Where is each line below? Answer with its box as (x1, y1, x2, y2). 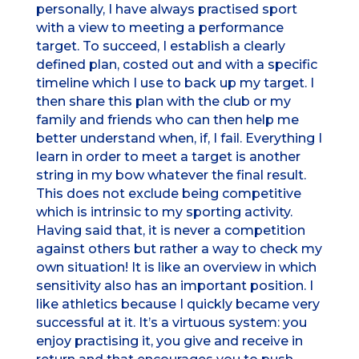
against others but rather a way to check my (35, 241, 322, 257)
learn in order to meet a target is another (35, 149, 301, 165)
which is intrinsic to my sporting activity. (35, 204, 292, 220)
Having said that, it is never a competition (35, 223, 305, 239)
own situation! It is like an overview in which (35, 260, 317, 276)
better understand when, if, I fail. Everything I (35, 131, 322, 147)
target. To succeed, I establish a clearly (35, 38, 285, 54)
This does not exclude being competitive (35, 186, 301, 202)
